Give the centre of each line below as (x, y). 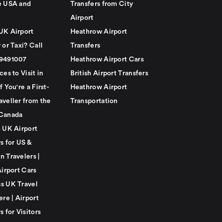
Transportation (94, 101)
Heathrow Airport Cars (107, 59)
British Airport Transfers (109, 73)
